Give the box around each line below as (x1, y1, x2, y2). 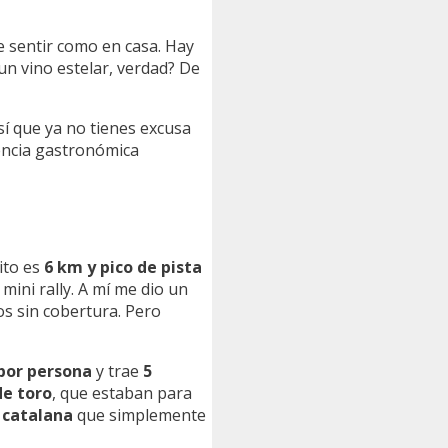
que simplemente (73, 403, 206, 426)
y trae (92, 359, 143, 382)
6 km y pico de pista (44, 255, 202, 278)
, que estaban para (52, 381, 192, 404)
